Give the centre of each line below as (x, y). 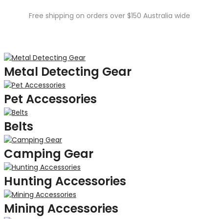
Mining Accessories (61, 208)
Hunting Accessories (65, 181)
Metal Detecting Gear (68, 72)
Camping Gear (49, 154)
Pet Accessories (50, 99)
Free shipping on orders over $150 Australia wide (109, 16)
